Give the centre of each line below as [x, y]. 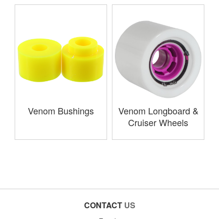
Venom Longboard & [158, 110]
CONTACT [103, 205]
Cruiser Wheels [158, 122]
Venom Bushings [61, 110]
